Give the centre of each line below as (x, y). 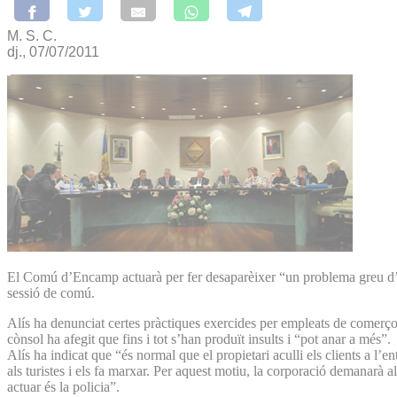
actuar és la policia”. (63, 386)
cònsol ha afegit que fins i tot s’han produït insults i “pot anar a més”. (199, 339)
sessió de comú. (51, 292)
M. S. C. (32, 35)
